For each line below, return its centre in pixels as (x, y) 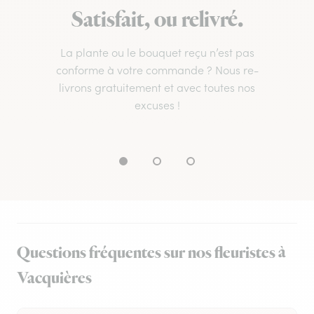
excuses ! (157, 105)
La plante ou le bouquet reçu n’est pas (157, 53)
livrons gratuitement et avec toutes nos (157, 88)
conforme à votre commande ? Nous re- (157, 70)
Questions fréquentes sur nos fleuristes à (151, 253)
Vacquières (54, 279)
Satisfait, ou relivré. (157, 21)
